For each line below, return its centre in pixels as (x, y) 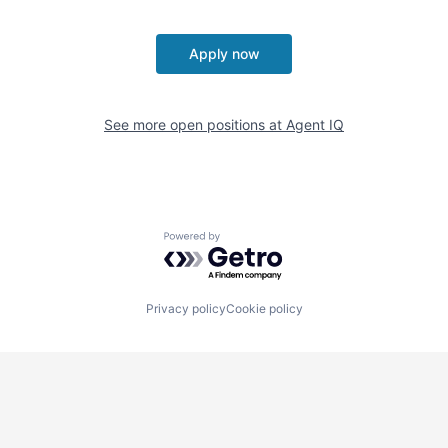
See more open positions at (195, 124)
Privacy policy (185, 308)
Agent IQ (315, 124)
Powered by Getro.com (251, 241)
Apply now (224, 53)
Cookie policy (264, 308)
